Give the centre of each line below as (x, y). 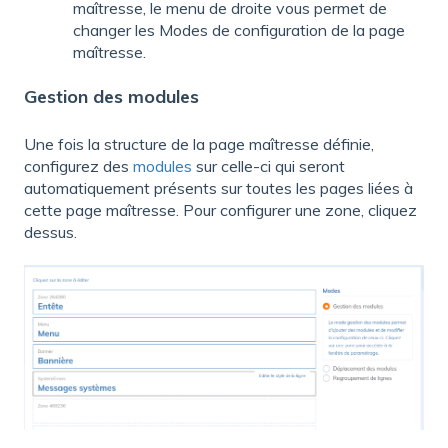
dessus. (50, 231)
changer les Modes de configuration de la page (239, 30)
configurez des (78, 165)
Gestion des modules (111, 97)
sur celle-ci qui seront (268, 165)
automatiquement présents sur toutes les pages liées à (218, 187)
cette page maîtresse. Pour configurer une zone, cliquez (220, 209)
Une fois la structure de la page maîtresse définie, (199, 143)
